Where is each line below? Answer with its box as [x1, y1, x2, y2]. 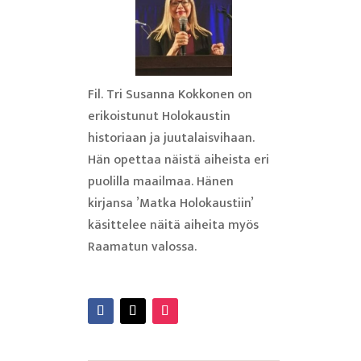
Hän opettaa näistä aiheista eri [87, 149, 269, 172]
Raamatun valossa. [87, 236, 197, 259]
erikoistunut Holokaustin [87, 106, 230, 128]
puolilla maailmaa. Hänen [87, 171, 234, 193]
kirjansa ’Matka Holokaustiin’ [87, 193, 253, 215]
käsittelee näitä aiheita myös [87, 214, 259, 237]
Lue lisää [105, 264, 167, 293]
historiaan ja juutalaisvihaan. [87, 127, 255, 150]
